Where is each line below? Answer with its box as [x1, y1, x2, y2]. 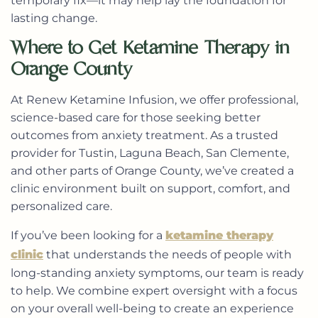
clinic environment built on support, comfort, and [11, 182, 290, 196]
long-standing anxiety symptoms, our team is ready [11, 265, 304, 280]
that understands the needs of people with [43, 247, 292, 261]
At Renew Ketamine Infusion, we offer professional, [11, 93, 298, 107]
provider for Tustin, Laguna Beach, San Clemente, [11, 146, 289, 160]
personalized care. [11, 199, 112, 214]
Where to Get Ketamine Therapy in [11, 35, 290, 60]
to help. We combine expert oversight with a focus [11, 283, 297, 297]
